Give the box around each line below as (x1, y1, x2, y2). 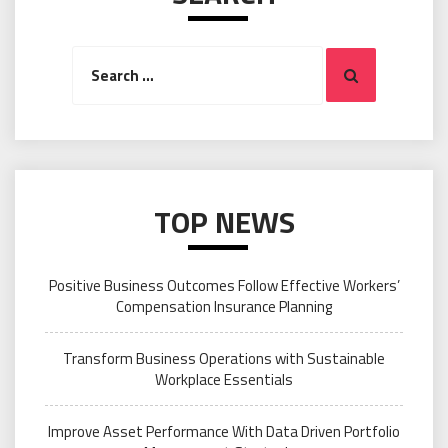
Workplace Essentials (155, 367, 293, 391)
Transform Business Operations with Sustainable (63, 346, 385, 370)
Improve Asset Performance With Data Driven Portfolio (48, 419, 400, 443)
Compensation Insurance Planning (116, 294, 332, 318)
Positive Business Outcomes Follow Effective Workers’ (48, 273, 400, 297)
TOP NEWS (153, 198, 295, 245)
